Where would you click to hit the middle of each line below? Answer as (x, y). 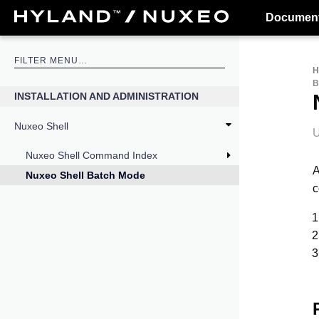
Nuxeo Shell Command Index (91, 155)
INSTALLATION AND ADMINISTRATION (106, 96)
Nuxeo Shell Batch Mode (85, 176)
